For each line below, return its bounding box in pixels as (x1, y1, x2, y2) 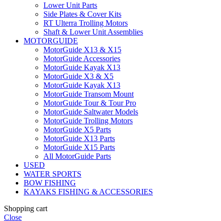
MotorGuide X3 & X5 (43, 72, 113, 81)
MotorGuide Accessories (43, 54, 120, 63)
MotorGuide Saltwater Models (43, 108, 138, 116)
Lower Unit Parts (43, 1, 97, 10)
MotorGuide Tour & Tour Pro (43, 99, 136, 108)
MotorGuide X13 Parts (43, 134, 115, 143)
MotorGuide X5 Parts (43, 125, 111, 134)
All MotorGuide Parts (43, 152, 111, 161)
